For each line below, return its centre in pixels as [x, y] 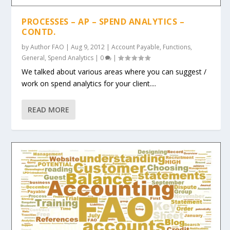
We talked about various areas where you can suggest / [114, 72]
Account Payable [136, 47]
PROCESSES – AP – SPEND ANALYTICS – [103, 22]
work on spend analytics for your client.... [89, 84]
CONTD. [39, 32]
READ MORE [49, 110]
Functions [177, 47]
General [33, 58]
